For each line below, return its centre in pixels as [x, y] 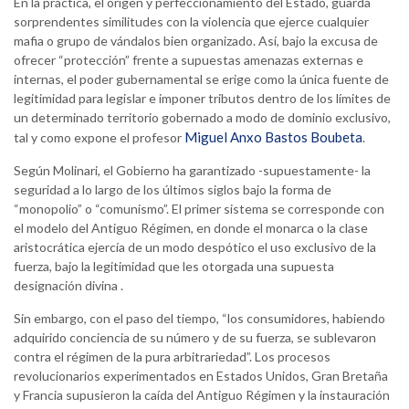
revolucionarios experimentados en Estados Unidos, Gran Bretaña [201, 376]
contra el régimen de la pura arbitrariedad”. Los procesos [172, 357]
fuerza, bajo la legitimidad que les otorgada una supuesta [174, 267]
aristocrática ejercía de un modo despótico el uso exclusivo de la [195, 247]
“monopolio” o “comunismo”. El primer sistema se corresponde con [199, 209]
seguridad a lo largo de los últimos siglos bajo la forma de [173, 190]
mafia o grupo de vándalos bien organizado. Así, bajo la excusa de [196, 41]
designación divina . [68, 286]
